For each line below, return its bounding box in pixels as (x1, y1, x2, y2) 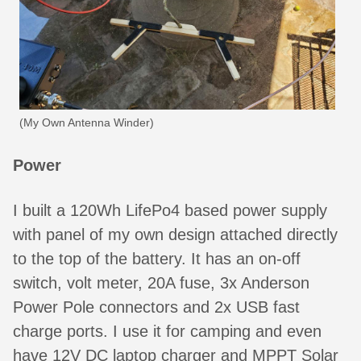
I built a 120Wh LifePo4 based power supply (13, 201, 327, 220)
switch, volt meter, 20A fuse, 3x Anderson (13, 274, 309, 293)
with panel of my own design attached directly (13, 226, 338, 244)
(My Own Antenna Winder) (19, 115, 154, 129)
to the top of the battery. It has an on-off (13, 250, 301, 268)
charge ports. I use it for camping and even (13, 322, 322, 341)
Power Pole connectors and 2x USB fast (13, 298, 300, 317)
